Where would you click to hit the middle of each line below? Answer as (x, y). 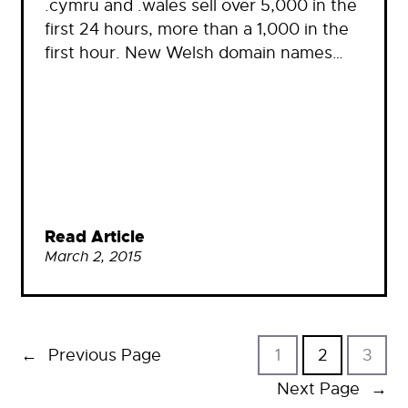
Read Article (95, 237)
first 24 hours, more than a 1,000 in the (197, 29)
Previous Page (105, 356)
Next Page (318, 389)
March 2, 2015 (93, 256)
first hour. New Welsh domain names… (194, 52)
